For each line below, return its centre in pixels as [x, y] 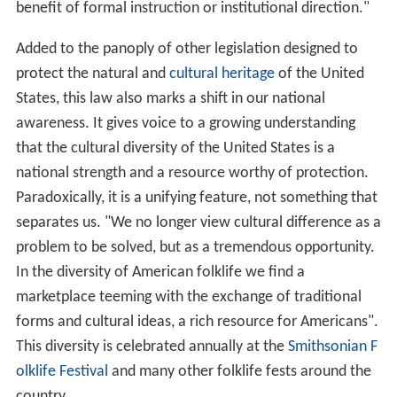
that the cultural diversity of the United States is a [175, 148]
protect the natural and [92, 74]
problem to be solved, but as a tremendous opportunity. [195, 247]
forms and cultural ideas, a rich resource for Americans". [197, 322]
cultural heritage [222, 74]
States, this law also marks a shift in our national [170, 98]
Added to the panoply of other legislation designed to [187, 49]
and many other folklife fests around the [239, 371]
